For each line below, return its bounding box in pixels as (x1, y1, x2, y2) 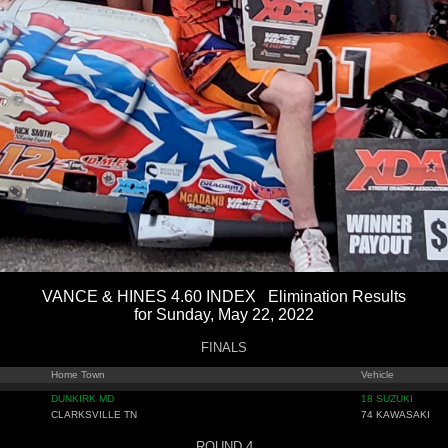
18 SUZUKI (361, 393, 413, 404)
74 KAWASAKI (361, 409, 430, 420)
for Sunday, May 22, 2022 (134, 306, 314, 323)
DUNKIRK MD (51, 393, 114, 404)
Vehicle (361, 369, 394, 380)
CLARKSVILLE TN (51, 409, 137, 420)
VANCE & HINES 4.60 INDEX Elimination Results (42, 288, 406, 305)
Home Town (51, 369, 105, 380)
